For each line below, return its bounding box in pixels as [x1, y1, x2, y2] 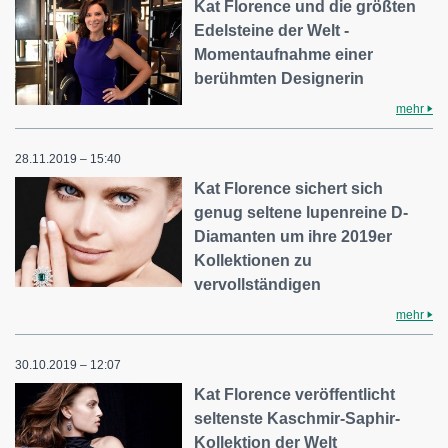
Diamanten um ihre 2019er [194, 228, 393, 245]
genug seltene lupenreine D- [194, 204, 409, 221]
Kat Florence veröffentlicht [194, 386, 396, 403]
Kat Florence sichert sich [194, 180, 384, 197]
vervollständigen [194, 276, 322, 293]
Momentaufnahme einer [194, 46, 374, 63]
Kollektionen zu [194, 252, 313, 269]
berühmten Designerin [194, 70, 365, 87]
